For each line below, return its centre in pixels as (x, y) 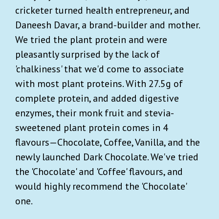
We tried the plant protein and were (91, 39)
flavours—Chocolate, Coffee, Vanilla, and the (108, 142)
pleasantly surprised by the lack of (88, 54)
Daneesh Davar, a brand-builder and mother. (107, 25)
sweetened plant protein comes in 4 (92, 127)
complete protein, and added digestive (97, 98)
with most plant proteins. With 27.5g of (99, 83)
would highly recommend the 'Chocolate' (101, 186)
